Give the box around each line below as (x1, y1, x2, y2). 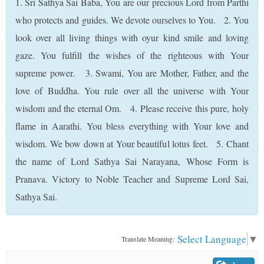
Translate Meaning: (121, 234, 174, 243)
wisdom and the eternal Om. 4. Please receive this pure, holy (15, 102, 249, 114)
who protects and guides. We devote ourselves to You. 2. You (15, 14, 249, 26)
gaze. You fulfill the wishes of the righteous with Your (15, 49, 249, 61)
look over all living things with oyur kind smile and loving (15, 31, 249, 44)
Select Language (177, 232, 246, 246)
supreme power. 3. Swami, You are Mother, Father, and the (15, 67, 249, 79)
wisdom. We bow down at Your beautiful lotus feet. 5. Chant (15, 137, 249, 150)
